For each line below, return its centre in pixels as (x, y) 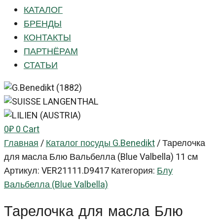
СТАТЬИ (41, 65)
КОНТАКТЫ (47, 38)
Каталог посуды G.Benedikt (100, 143)
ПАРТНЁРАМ (51, 52)
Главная (21, 143)
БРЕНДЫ (43, 24)
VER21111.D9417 (76, 171)
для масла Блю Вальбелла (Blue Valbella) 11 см (101, 157)
